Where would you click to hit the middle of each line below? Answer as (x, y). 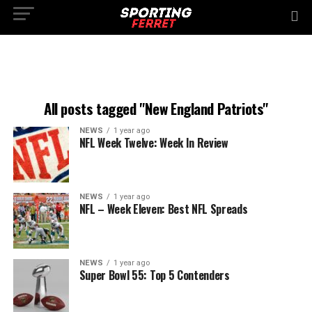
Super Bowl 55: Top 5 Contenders (154, 275)
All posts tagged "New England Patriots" (156, 108)
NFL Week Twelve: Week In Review (154, 143)
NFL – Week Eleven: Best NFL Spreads (163, 209)
